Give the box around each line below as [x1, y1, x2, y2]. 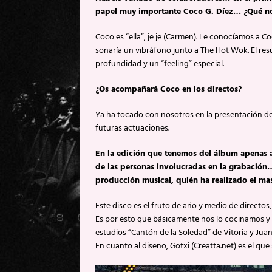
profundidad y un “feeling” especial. [95, 56, 224, 71]
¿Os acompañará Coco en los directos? [95, 82, 242, 97]
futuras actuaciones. [95, 121, 169, 135]
